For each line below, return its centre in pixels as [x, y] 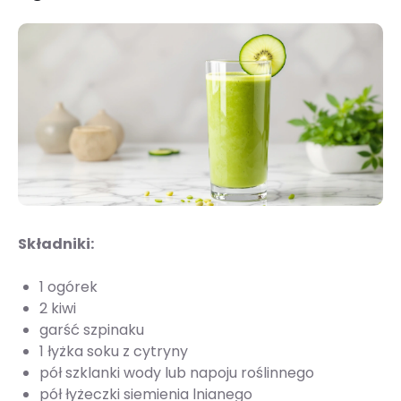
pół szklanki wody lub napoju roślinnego [177, 373]
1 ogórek [68, 287]
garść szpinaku [92, 330]
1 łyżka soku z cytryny [114, 352]
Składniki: [56, 244]
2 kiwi [58, 309]
